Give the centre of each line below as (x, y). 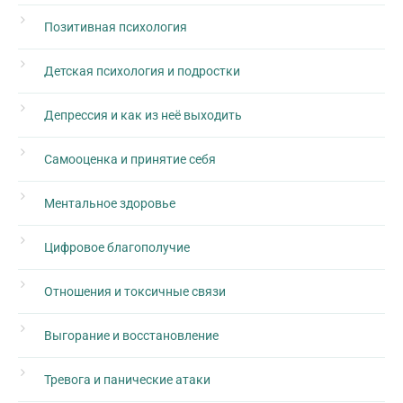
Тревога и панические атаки (127, 379)
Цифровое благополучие (117, 247)
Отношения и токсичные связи (135, 291)
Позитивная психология (116, 27)
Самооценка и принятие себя (130, 159)
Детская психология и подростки (142, 71)
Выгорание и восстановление (131, 335)
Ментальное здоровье (110, 203)
